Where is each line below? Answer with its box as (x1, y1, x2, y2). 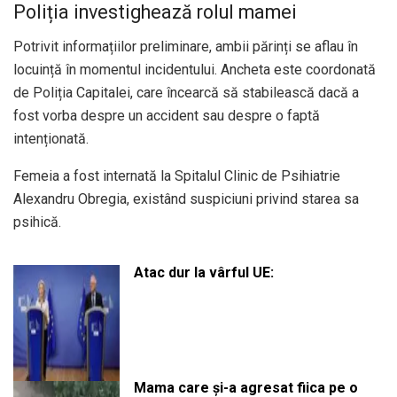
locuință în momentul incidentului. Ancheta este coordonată (13, 60, 376, 78)
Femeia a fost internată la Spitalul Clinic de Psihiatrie (13, 167, 340, 184)
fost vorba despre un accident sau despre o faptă (13, 106, 320, 124)
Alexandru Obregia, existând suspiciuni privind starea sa (13, 190, 359, 207)
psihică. (13, 213, 61, 230)
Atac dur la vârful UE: (133, 263, 274, 281)
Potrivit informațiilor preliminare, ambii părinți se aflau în (13, 37, 358, 55)
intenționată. (13, 129, 89, 147)
